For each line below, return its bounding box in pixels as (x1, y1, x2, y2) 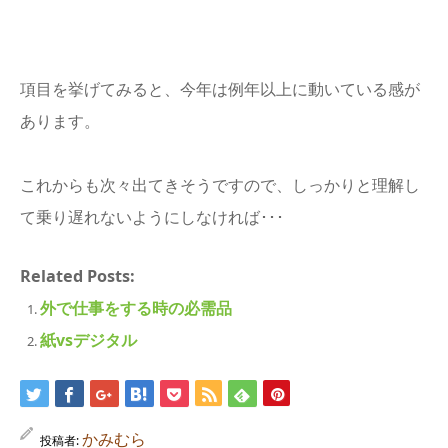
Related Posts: (20, 265, 135, 287)
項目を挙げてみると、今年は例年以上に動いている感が (20, 78, 420, 100)
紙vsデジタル (39, 329, 137, 351)
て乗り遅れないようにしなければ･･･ (20, 206, 284, 228)
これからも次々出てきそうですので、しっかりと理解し (20, 174, 420, 196)
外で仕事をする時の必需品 (39, 297, 232, 319)
